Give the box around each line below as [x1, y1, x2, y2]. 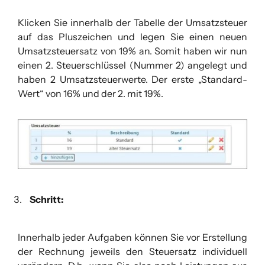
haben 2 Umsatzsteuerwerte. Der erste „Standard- [18, 73, 247, 85]
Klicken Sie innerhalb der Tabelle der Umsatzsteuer [18, 17, 247, 28]
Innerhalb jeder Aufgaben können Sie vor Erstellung [18, 231, 247, 244]
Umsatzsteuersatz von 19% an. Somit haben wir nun [18, 45, 247, 57]
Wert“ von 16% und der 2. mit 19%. [18, 88, 163, 99]
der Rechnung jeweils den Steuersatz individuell [18, 245, 247, 258]
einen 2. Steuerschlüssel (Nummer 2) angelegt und [18, 59, 247, 71]
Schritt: [30, 193, 64, 206]
